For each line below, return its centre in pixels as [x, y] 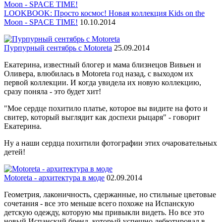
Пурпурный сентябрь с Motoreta [58, 48]
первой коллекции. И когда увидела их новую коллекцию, [103, 83]
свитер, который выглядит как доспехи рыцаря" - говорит [102, 117]
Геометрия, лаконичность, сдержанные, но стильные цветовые [110, 194]
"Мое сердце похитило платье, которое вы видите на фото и [106, 108]
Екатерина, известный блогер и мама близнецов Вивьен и [103, 65]
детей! [15, 152]
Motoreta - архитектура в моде [54, 178]
